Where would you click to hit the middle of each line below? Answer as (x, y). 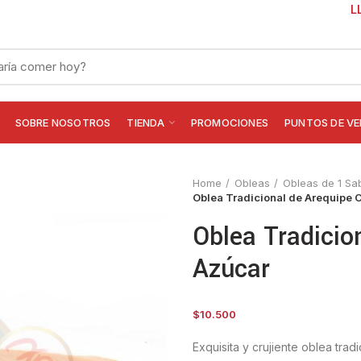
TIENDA (146, 122)
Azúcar (231, 269)
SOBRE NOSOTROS (63, 122)
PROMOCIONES (229, 122)
